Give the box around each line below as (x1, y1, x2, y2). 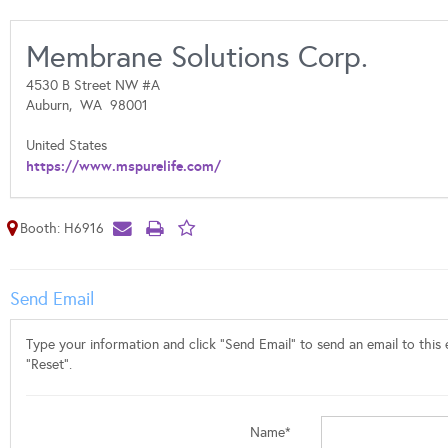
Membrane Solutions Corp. (26, 39, 368, 75)
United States (26, 137, 107, 154)
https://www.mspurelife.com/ (26, 157, 221, 175)
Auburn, (26, 97, 80, 114)
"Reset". (26, 356, 72, 373)
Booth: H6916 (20, 220, 104, 237)
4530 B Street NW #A (26, 77, 160, 94)
